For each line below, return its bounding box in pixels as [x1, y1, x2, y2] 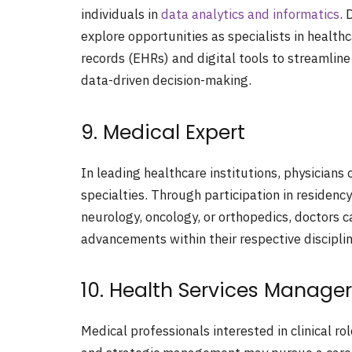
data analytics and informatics [161, 5, 339, 24]
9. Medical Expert [81, 118, 245, 146]
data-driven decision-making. [81, 71, 251, 90]
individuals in [81, 5, 161, 24]
